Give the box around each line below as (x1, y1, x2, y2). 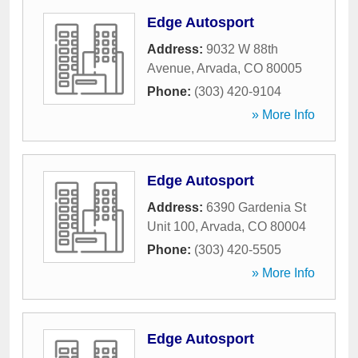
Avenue (147, 62, 191, 75)
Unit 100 (147, 220, 195, 233)
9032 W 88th (206, 42, 278, 56)
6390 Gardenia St (206, 201, 306, 214)
